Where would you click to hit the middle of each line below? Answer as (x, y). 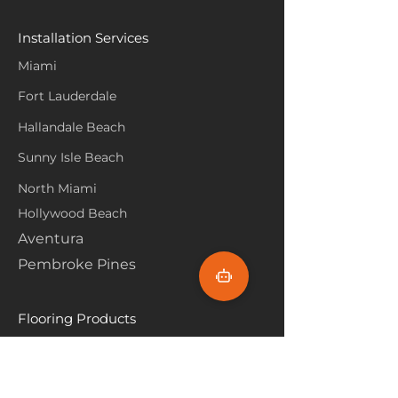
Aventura (51, 239)
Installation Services (83, 38)
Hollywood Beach (74, 213)
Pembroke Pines (77, 264)
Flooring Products (77, 318)
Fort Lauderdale (67, 96)
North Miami (57, 188)
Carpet (39, 346)
